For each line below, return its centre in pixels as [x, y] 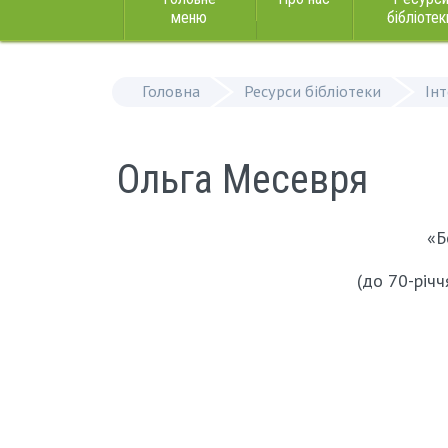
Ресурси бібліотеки [312, 91]
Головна [171, 91]
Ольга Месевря [242, 179]
